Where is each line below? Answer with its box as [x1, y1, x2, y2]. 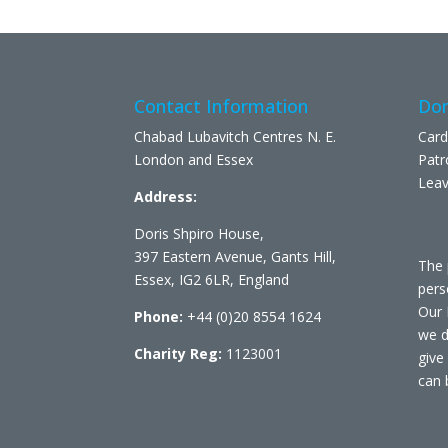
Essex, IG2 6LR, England [134, 270, 290, 290]
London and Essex [134, 150, 254, 170]
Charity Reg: [134, 344, 223, 364]
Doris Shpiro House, [134, 224, 265, 244]
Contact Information [134, 94, 309, 119]
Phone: [134, 307, 184, 327]
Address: [134, 187, 198, 207]
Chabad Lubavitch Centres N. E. [134, 127, 337, 147]
